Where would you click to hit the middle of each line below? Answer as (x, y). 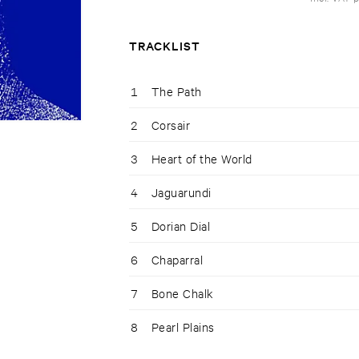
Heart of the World (202, 159)
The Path (176, 91)
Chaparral (177, 260)
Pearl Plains (183, 327)
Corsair (171, 125)
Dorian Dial (181, 226)
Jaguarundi (181, 192)
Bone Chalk (182, 293)
